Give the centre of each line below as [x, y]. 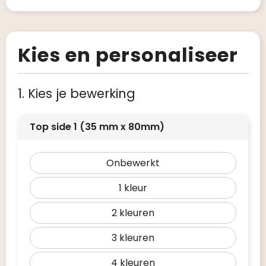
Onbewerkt [133, 163]
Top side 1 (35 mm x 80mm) [97, 127]
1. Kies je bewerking [77, 94]
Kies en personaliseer [128, 55]
